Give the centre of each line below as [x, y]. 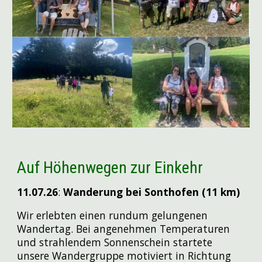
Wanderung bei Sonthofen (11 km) [150, 192]
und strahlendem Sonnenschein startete [115, 242]
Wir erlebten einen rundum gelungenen [113, 215]
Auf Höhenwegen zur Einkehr [110, 167]
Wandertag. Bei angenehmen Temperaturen [124, 228]
